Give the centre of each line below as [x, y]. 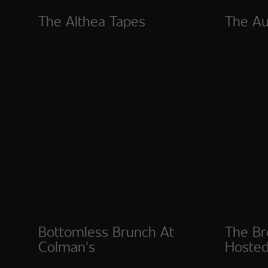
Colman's [67, 246]
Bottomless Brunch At [106, 231]
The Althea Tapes [92, 20]
